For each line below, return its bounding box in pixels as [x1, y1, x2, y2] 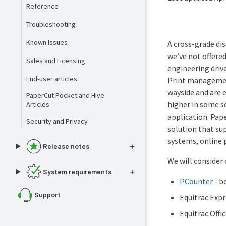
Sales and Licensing [26, 56, 85, 65]
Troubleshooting [26, 20, 76, 29]
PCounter [180, 176, 213, 187]
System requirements [42, 167, 111, 176]
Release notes [42, 142, 89, 150]
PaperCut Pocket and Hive [26, 91, 104, 100]
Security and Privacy [26, 117, 88, 126]
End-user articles [26, 74, 77, 83]
